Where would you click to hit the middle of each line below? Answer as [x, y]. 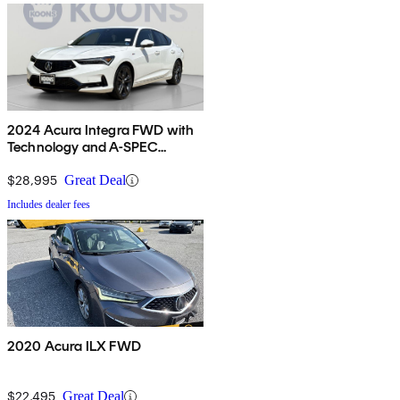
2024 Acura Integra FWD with [101, 130]
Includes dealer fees [49, 205]
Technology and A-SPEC [83, 147]
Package [34, 164]
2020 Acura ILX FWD [74, 346]
